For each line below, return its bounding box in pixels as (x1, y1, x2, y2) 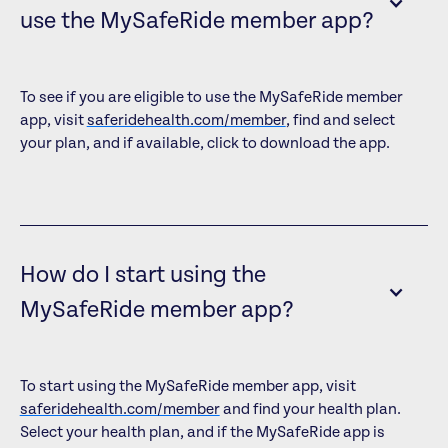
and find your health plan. (219, 400, 401, 419)
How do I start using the (19, 261, 266, 289)
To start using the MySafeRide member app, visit (19, 377, 356, 396)
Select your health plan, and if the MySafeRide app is (19, 423, 385, 442)
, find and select (285, 111, 395, 130)
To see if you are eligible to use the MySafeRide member (19, 88, 403, 107)
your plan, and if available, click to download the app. (19, 134, 390, 153)
